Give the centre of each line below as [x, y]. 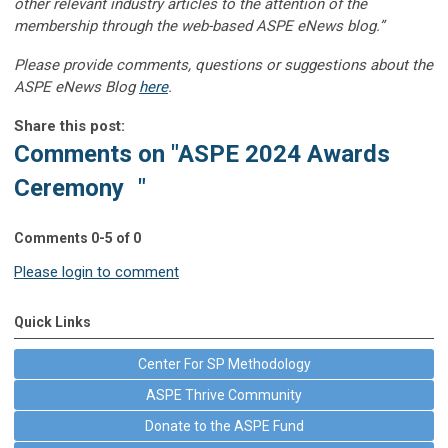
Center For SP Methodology [224, 363]
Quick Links [52, 321]
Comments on [92, 153]
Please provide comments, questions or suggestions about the [223, 64]
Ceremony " [80, 187]
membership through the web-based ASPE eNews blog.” [199, 25]
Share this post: [69, 125]
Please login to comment [96, 271]
